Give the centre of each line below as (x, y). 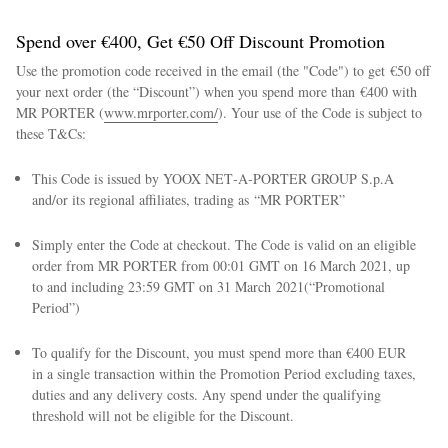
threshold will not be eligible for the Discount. (163, 415)
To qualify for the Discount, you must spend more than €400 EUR (219, 352)
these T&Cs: (53, 133)
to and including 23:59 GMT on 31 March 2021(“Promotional (208, 286)
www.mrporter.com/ (161, 112)
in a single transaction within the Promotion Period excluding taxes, (224, 373)
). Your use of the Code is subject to (320, 112)
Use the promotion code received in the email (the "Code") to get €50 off (223, 70)
